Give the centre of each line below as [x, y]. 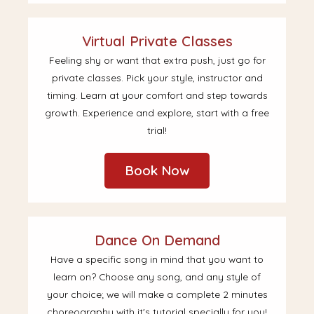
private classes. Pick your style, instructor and [157, 78]
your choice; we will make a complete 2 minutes [157, 294]
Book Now [157, 171]
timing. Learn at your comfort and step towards [157, 95]
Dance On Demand [157, 240]
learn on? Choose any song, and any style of [157, 277]
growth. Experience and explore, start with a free [157, 113]
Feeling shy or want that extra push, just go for [157, 60]
